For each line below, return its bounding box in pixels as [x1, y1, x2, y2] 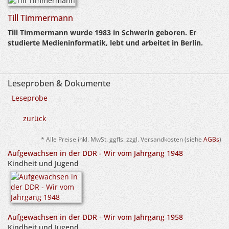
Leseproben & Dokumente [8, 78, 110, 89]
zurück [23, 113, 46, 123]
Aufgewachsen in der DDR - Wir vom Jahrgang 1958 [8, 212, 183, 222]
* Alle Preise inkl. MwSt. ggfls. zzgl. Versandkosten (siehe [41, 135, 203, 143]
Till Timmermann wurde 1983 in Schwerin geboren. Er [8, 28, 196, 37]
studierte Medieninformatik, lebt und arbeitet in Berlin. [8, 38, 203, 48]
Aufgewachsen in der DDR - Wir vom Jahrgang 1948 [8, 148, 183, 158]
